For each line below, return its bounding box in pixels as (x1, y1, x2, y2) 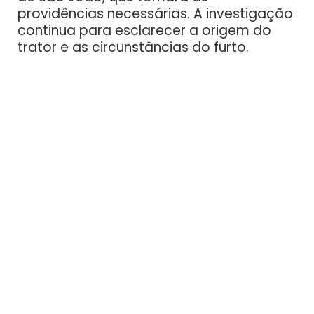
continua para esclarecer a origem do (18, 21, 271, 41)
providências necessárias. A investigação (18, 4, 293, 24)
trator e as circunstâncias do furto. (18, 38, 249, 57)
